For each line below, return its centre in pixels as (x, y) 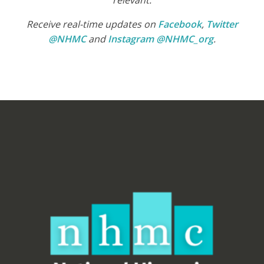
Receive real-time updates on (92, 24)
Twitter (222, 24)
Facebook (179, 24)
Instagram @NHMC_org (161, 39)
